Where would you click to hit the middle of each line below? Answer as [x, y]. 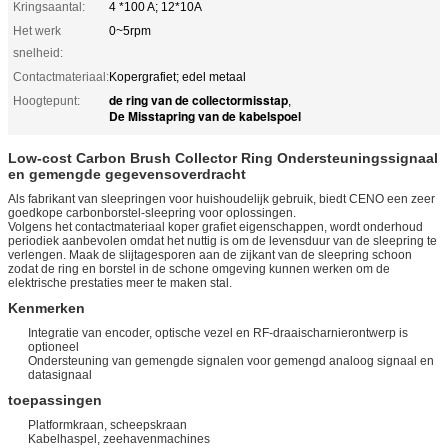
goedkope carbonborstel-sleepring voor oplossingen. [152, 212]
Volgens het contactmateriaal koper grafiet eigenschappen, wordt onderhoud [215, 226]
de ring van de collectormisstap [198, 99]
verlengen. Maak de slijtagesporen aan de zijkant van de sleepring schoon [210, 254]
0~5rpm [130, 30]
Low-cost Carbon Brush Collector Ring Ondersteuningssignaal [223, 157]
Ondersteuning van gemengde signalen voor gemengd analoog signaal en [231, 360]
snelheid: [38, 52]
